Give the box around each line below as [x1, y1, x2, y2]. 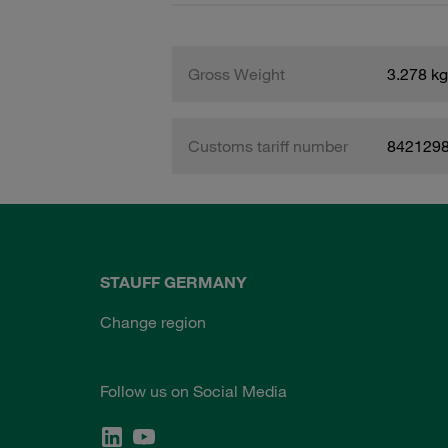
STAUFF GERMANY [100, 272, 247, 292]
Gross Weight [188, 64, 285, 84]
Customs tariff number [188, 136, 348, 156]
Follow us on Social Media [100, 381, 287, 401]
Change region [100, 312, 206, 332]
